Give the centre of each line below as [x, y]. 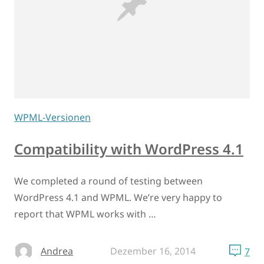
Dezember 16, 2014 [153, 251]
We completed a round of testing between [108, 181]
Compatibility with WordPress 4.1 [129, 148]
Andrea [57, 251]
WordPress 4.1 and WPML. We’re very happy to [118, 197]
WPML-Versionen [52, 117]
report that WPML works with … [85, 214]
